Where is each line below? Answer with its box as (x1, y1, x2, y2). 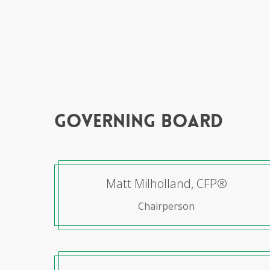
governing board (54, 110, 224, 133)
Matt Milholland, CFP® (105, 175, 227, 192)
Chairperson (138, 199, 195, 213)
